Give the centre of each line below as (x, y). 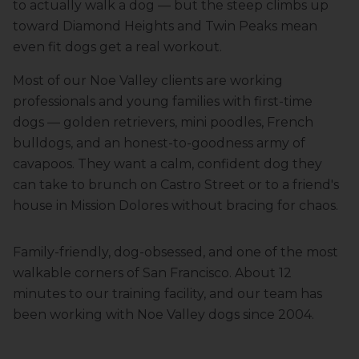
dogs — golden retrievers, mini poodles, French (163, 122)
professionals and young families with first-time (163, 101)
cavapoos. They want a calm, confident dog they (167, 164)
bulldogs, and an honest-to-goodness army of (159, 143)
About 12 (263, 273)
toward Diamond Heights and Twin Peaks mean (165, 26)
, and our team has (263, 294)
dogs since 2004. (260, 315)
